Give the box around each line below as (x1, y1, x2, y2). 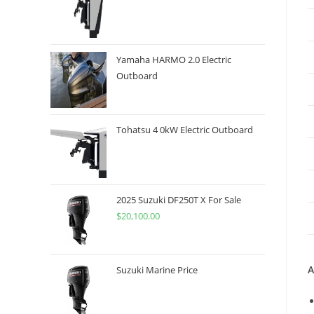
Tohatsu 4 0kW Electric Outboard (116, 123, 253, 136)
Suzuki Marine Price (116, 264, 198, 276)
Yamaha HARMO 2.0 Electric (116, 53, 231, 66)
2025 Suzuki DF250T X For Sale (116, 193, 241, 206)
